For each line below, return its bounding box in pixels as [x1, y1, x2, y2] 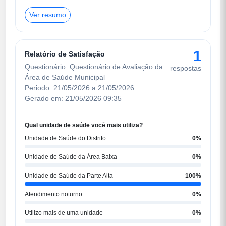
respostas [170, 64, 201, 72]
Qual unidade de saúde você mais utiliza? [25, 121, 143, 129]
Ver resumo [29, 10, 66, 19]
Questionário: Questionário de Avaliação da [25, 62, 163, 71]
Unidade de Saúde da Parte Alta [25, 172, 113, 179]
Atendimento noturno [25, 190, 82, 198]
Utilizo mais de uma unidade [25, 209, 103, 216]
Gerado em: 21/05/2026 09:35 [25, 94, 122, 102]
